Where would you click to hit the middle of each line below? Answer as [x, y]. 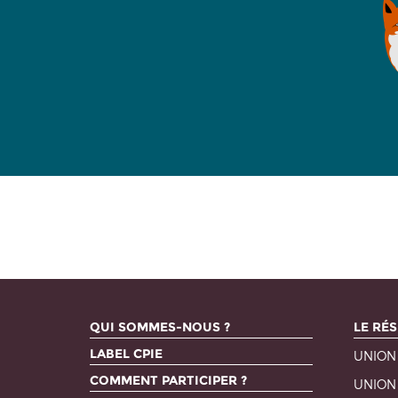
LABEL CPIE [127, 354]
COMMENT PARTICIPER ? [169, 380]
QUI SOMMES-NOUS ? [160, 327]
